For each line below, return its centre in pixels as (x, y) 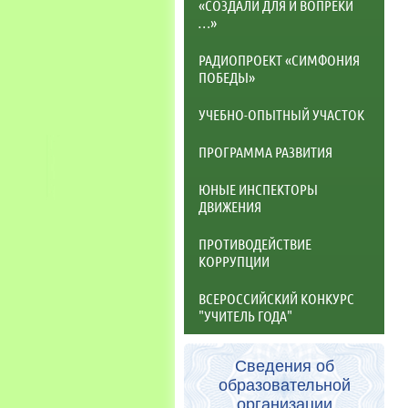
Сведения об (284, 366)
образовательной (284, 385)
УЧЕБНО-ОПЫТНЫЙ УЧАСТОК (281, 114)
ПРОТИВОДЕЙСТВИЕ (255, 243)
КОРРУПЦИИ (234, 260)
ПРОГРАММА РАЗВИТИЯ (265, 151)
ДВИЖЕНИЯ (230, 206)
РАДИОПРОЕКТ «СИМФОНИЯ (279, 59)
